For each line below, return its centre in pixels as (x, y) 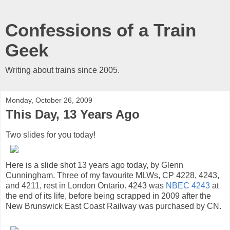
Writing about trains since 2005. (62, 70)
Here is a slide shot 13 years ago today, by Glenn (94, 165)
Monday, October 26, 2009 (49, 100)
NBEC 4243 (188, 185)
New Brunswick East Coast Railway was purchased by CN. (113, 206)
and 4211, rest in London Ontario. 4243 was (86, 185)
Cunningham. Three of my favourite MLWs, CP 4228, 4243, (112, 175)
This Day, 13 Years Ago (73, 114)
